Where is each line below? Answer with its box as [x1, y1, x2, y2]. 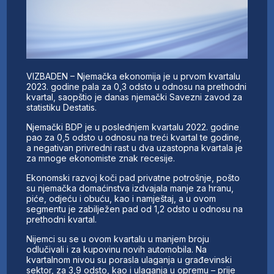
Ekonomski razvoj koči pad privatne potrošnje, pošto [26, 172, 240, 183]
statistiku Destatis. [26, 102, 97, 113]
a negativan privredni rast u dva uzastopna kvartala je [26, 142, 243, 153]
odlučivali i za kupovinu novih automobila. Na [26, 243, 207, 254]
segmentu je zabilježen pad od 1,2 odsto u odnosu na [26, 203, 243, 214]
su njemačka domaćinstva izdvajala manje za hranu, [26, 182, 234, 193]
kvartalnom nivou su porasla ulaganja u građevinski [26, 254, 232, 265]
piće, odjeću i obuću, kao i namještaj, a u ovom [26, 193, 217, 204]
